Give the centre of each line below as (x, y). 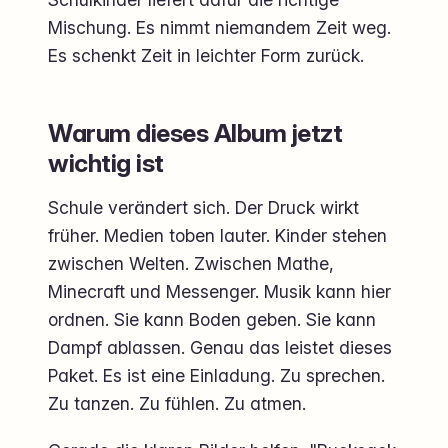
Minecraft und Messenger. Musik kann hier (219, 291)
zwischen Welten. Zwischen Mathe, (191, 263)
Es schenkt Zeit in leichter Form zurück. (206, 55)
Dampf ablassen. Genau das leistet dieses (220, 347)
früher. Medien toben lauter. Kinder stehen (217, 235)
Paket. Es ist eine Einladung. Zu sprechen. (216, 375)
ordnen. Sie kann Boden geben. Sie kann (212, 319)
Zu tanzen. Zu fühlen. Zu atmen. (177, 403)
